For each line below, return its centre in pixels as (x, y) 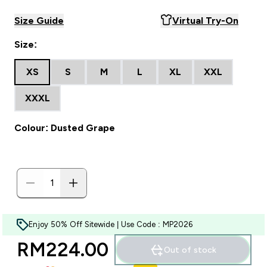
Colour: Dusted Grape (65, 128)
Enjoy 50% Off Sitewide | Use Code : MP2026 (111, 224)
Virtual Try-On (205, 21)
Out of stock (190, 250)
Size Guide (39, 21)
